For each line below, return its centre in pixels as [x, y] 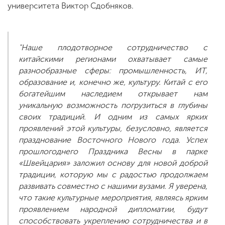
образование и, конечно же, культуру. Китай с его [113, 82]
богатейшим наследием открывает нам [113, 93]
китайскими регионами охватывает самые [113, 59]
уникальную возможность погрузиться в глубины [113, 105]
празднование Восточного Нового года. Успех [113, 140]
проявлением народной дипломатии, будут [113, 209]
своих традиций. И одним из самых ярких [113, 117]
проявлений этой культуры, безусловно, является [113, 128]
